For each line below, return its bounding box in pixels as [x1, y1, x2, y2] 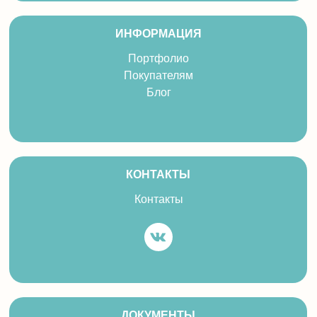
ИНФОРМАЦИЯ [115, 28, 202, 40]
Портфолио [128, 52, 189, 65]
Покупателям [124, 69, 193, 82]
